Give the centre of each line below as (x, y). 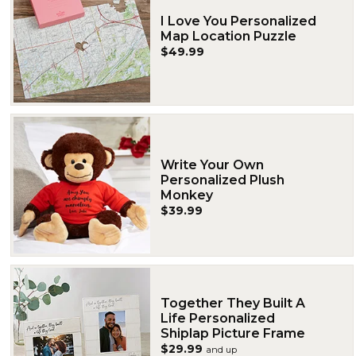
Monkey (187, 195)
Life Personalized (218, 318)
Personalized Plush (222, 180)
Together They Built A (233, 303)
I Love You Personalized (238, 21)
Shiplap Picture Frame (233, 333)
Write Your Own (212, 164)
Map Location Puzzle (228, 36)
